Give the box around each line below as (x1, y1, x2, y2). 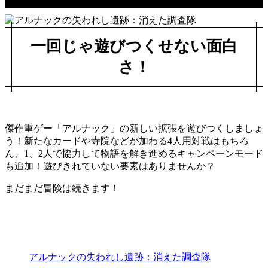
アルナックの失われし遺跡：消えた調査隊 (29, 251, 211, 262)
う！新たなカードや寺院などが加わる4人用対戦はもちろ (5, 135, 249, 146)
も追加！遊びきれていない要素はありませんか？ (5, 160, 215, 171)
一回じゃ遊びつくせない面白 (31, 37, 237, 55)
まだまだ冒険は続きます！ (5, 182, 120, 193)
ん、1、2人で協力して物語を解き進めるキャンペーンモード (5, 148, 263, 159)
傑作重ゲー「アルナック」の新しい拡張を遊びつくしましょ (5, 123, 263, 133)
